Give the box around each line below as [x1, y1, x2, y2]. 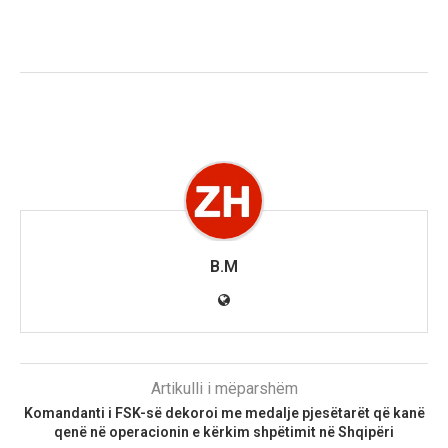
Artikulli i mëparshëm [150, 379, 298, 399]
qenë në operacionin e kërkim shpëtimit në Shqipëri [54, 424, 394, 441]
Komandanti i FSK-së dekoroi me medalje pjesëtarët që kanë [23, 405, 425, 422]
